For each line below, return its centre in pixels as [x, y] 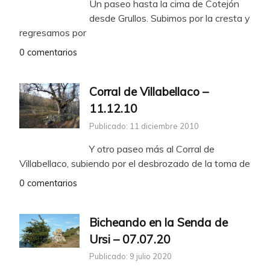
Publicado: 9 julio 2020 [130, 256]
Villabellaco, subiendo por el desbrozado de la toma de [135, 163]
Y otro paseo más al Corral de [152, 149]
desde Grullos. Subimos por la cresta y [170, 18]
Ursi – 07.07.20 [130, 239]
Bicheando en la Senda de [159, 222]
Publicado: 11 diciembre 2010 [144, 126]
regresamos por [53, 32]
